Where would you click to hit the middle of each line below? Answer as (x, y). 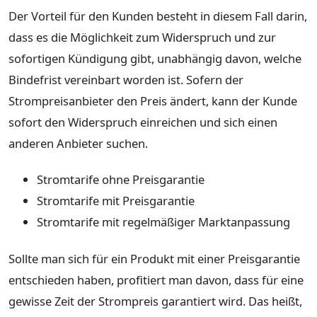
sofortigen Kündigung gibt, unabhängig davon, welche (155, 58)
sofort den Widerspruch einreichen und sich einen (143, 122)
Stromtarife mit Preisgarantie (116, 201)
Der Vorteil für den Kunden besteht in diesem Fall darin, (158, 16)
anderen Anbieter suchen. (78, 143)
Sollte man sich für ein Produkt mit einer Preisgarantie (154, 258)
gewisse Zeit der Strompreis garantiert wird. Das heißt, (155, 301)
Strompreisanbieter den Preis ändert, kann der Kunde (153, 100)
